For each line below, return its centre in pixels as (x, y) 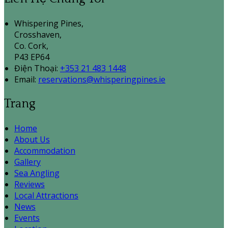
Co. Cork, (31, 46)
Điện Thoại (35, 68)
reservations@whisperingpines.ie (102, 80)
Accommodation (45, 151)
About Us (32, 140)
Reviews (30, 184)
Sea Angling (37, 173)
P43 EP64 (32, 57)
